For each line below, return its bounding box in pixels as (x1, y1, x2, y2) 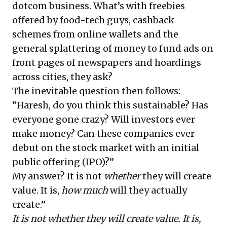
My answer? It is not (12, 170, 104, 182)
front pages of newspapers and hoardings (12, 56, 201, 68)
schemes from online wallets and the (12, 28, 178, 40)
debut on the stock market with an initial (12, 141, 199, 154)
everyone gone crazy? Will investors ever (12, 113, 195, 125)
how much (61, 184, 108, 196)
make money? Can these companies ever (12, 127, 195, 139)
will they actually (108, 184, 187, 196)
